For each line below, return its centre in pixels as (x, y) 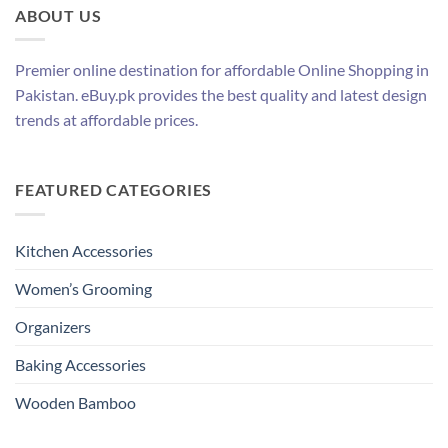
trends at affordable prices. (108, 120)
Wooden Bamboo (75, 402)
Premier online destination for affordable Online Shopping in (222, 70)
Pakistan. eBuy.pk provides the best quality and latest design (221, 95)
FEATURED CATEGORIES (114, 189)
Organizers (53, 326)
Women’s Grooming (83, 288)
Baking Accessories (80, 364)
